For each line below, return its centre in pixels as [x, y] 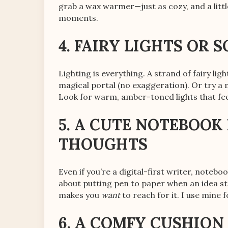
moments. [78, 18]
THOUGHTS [103, 144]
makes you [80, 195]
